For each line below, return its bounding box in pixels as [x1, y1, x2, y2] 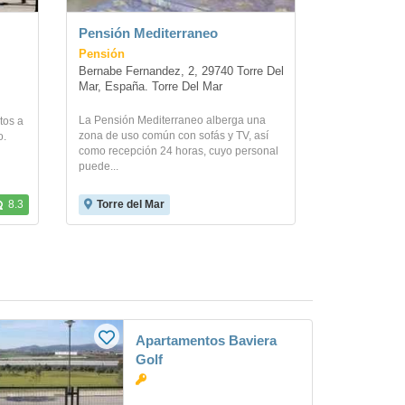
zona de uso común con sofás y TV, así [79, 129, 268, 142]
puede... [79, 160, 118, 173]
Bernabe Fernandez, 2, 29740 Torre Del [79, 65, 284, 78]
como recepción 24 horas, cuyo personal [79, 145, 278, 157]
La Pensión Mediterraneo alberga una [79, 114, 266, 127]
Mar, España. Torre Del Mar [79, 80, 222, 93]
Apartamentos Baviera [136, 333, 277, 348]
